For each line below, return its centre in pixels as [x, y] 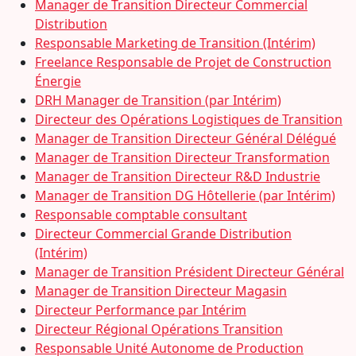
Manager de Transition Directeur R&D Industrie [178, 176]
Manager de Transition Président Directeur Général [190, 272]
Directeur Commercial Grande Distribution [163, 234]
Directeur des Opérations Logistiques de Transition [189, 119]
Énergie [58, 81]
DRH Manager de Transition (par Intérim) [158, 100]
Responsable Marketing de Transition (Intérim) [175, 43]
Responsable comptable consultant [141, 215]
